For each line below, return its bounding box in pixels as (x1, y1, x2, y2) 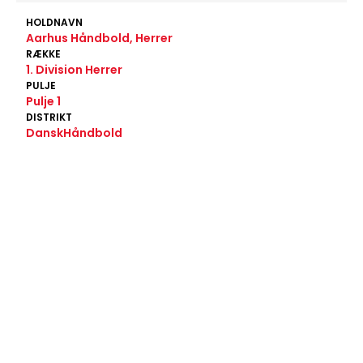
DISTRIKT (26, 110, 72, 124)
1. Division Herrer (26, 62, 122, 78)
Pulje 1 (26, 93, 61, 109)
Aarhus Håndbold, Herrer (26, 30, 173, 46)
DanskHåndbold (26, 125, 122, 141)
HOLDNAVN (26, 15, 83, 29)
